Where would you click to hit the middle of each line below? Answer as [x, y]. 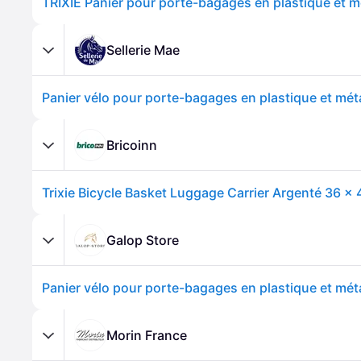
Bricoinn [132, 145]
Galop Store [143, 240]
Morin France [147, 335]
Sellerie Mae [143, 50]
